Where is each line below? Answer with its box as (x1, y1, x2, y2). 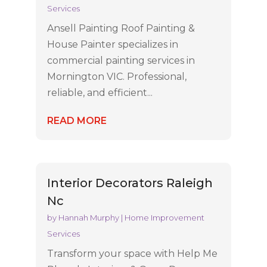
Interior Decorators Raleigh (46, 176, 213, 191)
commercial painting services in (46, 55, 195, 67)
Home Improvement (124, 213, 204, 223)
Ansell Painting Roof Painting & (46, 23, 195, 35)
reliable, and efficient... (46, 87, 153, 99)
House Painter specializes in (46, 39, 178, 51)
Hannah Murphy (58, 213, 119, 223)
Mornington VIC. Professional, (46, 71, 187, 83)
